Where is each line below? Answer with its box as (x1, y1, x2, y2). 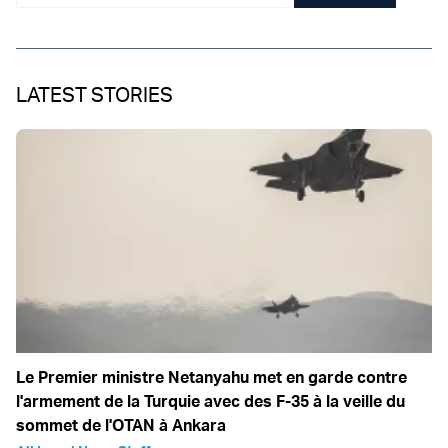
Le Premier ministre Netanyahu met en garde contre (16, 366, 407, 387)
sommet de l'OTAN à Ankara (16, 414, 226, 435)
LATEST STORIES (16, 81, 173, 107)
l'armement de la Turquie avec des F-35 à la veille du (16, 390, 405, 411)
